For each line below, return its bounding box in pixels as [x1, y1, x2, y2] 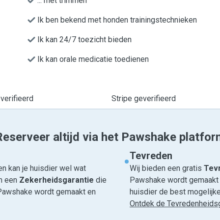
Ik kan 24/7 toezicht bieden [37, 35, 132, 44]
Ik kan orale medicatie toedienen [37, 55, 149, 64]
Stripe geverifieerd [111, 94, 176, 103]
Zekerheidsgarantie [19, 175, 94, 185]
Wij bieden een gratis [130, 164, 204, 173]
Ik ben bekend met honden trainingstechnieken [37, 15, 197, 25]
